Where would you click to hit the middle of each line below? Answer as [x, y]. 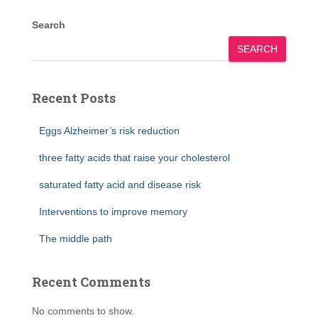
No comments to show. [83, 311]
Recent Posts [74, 98]
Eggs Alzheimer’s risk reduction [109, 131]
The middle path [76, 238]
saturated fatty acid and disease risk [120, 185]
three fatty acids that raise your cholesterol [135, 158]
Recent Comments [91, 282]
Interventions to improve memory [113, 212]
